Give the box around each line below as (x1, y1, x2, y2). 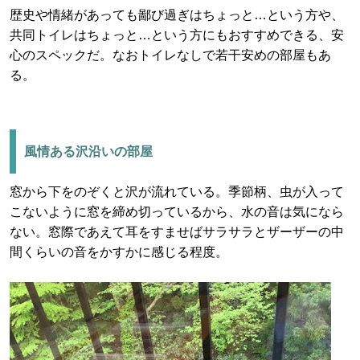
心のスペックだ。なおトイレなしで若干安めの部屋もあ (10, 48, 331, 62)
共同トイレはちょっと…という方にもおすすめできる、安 (10, 28, 344, 42)
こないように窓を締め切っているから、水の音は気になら (10, 205, 344, 219)
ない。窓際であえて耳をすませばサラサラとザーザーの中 (10, 225, 344, 239)
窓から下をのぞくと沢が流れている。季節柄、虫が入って (10, 185, 344, 198)
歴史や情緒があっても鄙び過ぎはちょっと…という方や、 (10, 8, 344, 22)
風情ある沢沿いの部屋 (24, 145, 153, 158)
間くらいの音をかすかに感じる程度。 (10, 245, 228, 259)
